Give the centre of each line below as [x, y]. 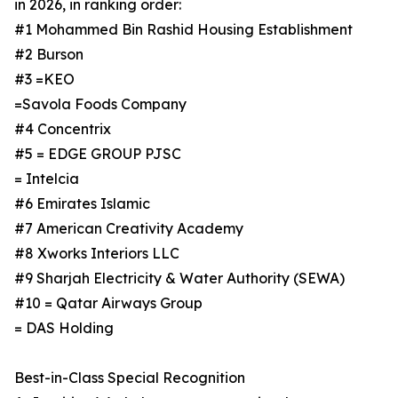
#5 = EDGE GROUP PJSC [98, 154]
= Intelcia [47, 179]
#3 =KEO [44, 80]
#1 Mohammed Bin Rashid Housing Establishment [183, 30]
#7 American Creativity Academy [129, 229]
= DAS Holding [64, 328]
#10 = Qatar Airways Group [108, 303]
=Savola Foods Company [100, 104]
